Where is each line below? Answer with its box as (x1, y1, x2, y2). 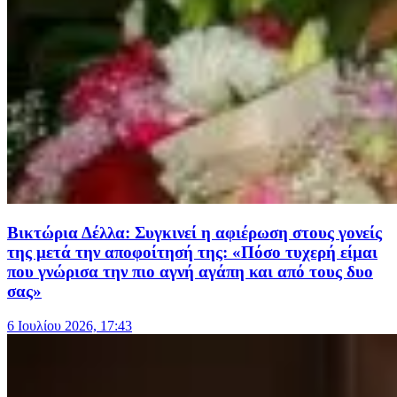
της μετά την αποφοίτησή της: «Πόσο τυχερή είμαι (7, 243, 378, 262)
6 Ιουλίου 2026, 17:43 (7, 317, 132, 333)
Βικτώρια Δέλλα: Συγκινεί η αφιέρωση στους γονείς (7, 223, 382, 243)
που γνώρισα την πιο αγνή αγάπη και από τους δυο (7, 262, 373, 282)
